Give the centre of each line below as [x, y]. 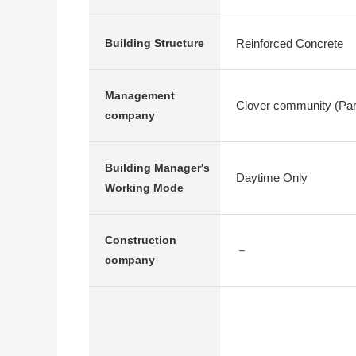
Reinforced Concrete [290, 43]
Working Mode [144, 188]
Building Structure [155, 43]
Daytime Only [272, 178]
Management [140, 95]
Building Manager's [157, 168]
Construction [141, 240]
